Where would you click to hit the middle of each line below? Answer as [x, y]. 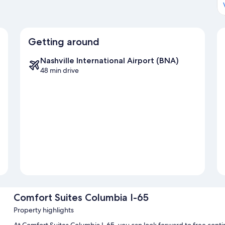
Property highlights [43, 210]
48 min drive [60, 71]
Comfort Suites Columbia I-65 [81, 198]
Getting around [64, 42]
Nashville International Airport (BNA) [109, 61]
